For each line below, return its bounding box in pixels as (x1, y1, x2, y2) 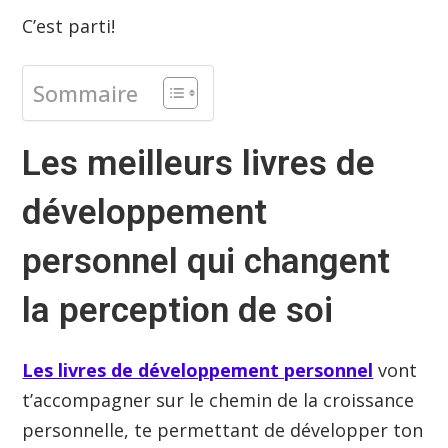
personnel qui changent (22, 240, 391, 282)
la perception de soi (22, 289, 343, 331)
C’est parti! (22, 14, 116, 39)
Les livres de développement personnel (22, 357, 374, 382)
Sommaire (33, 78, 139, 108)
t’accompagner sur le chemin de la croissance (22, 387, 415, 412)
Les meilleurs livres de (22, 142, 376, 184)
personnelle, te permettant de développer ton (22, 417, 424, 442)
